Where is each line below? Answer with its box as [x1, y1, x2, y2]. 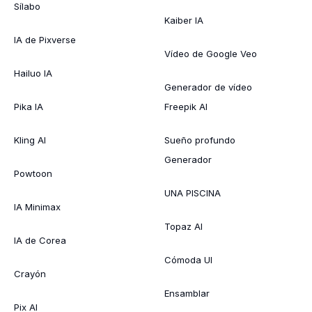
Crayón [14, 267, 46, 279]
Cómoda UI [164, 253, 212, 265]
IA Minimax [14, 201, 61, 212]
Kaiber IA [164, 14, 203, 26]
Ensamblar [164, 287, 210, 299]
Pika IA [14, 100, 43, 112]
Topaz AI [164, 220, 203, 232]
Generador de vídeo [164, 81, 252, 93]
